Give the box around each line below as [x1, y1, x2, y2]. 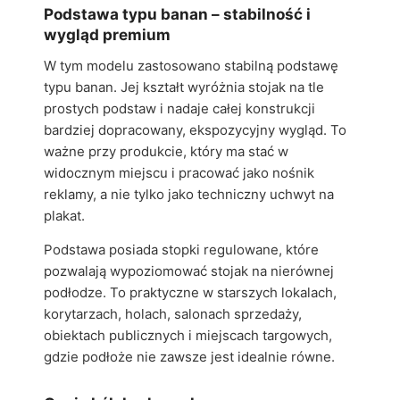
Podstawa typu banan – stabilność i [44, 4, 311, 23]
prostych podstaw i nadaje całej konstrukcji [44, 100, 315, 117]
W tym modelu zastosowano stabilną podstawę [44, 57, 338, 74]
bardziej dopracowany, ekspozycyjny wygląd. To [44, 121, 346, 138]
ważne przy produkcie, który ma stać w [44, 143, 288, 160]
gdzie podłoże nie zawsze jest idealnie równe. [44, 348, 335, 365]
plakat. [44, 207, 85, 224]
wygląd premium [44, 25, 171, 44]
